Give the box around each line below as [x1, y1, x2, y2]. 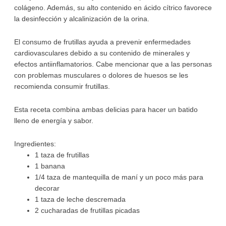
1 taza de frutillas [34, 151, 89, 159]
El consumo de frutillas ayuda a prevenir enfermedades [14, 38, 191, 46]
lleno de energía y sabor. [14, 117, 93, 125]
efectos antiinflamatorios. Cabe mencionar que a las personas [14, 60, 212, 68]
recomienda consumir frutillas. [14, 82, 110, 90]
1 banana [34, 162, 65, 170]
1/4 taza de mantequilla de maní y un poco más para [34, 173, 203, 181]
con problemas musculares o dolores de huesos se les [14, 71, 188, 79]
